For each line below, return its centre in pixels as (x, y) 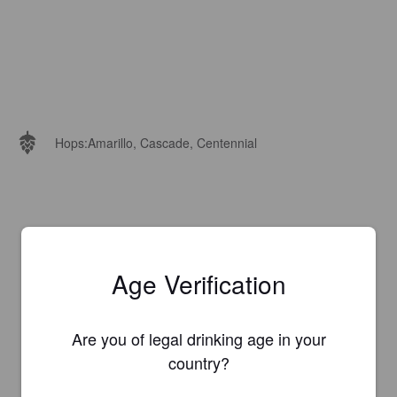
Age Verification (198, 284)
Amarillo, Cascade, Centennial (172, 143)
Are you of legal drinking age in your (198, 339)
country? (198, 362)
